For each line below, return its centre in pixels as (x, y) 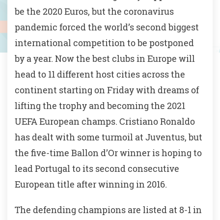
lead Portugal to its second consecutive (97, 169)
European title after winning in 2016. (91, 184)
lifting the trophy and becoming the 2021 (100, 106)
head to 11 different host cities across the (100, 74)
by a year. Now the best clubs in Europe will (105, 59)
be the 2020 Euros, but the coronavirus (94, 12)
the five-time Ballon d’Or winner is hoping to (108, 153)
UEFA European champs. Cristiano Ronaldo (105, 122)
